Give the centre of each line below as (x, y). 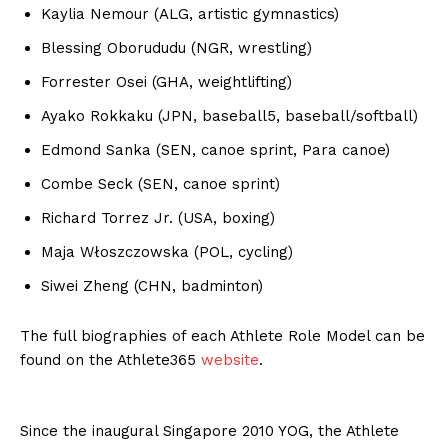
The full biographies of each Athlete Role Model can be (222, 336)
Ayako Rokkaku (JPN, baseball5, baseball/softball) (229, 116)
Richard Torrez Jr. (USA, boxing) (158, 218)
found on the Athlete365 (110, 360)
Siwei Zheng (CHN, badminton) (152, 286)
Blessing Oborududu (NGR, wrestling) (176, 48)
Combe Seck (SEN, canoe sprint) (160, 184)
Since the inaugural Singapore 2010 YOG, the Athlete (209, 431)
